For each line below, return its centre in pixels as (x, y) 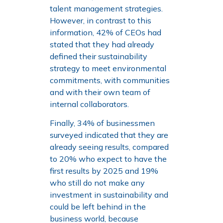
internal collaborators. (89, 104)
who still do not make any (97, 183)
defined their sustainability (99, 56)
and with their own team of (100, 92)
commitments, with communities (110, 80)
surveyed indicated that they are (109, 135)
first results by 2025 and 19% (104, 171)
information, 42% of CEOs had (106, 32)
